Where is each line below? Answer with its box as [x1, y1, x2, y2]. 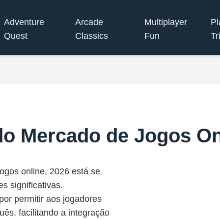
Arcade [75, 17, 104, 27]
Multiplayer [144, 17, 187, 27]
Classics [75, 30, 109, 41]
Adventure [4, 17, 45, 27]
